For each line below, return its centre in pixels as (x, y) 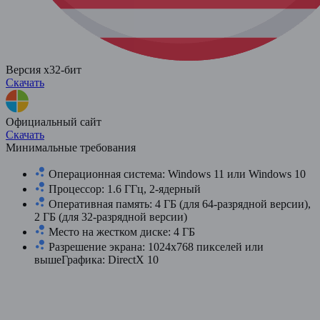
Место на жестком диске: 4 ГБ (120, 231)
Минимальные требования (71, 147)
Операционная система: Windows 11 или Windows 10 (176, 174)
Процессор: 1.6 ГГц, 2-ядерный (123, 189)
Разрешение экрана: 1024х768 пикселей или (155, 246)
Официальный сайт (54, 121)
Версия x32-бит (44, 69)
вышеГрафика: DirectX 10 (98, 259)
